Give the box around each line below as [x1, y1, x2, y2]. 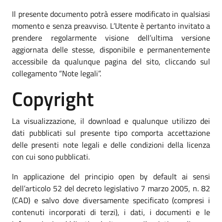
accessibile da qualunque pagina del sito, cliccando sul [12, 55, 210, 67]
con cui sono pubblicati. [12, 150, 90, 163]
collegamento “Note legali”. [12, 67, 101, 79]
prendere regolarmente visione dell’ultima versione [12, 31, 210, 44]
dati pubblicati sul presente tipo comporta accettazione [12, 126, 210, 139]
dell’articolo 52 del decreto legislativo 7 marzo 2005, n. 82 [12, 182, 210, 194]
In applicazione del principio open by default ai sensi [12, 170, 210, 182]
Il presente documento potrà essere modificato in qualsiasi [12, 7, 210, 20]
